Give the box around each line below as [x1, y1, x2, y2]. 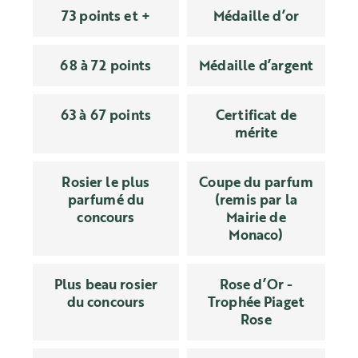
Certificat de [215, 105, 297, 125]
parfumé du [67, 189, 145, 209]
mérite [234, 122, 278, 142]
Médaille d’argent [199, 55, 313, 75]
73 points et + [61, 6, 151, 26]
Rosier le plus [62, 172, 150, 192]
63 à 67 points [60, 105, 152, 125]
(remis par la [214, 189, 298, 209]
